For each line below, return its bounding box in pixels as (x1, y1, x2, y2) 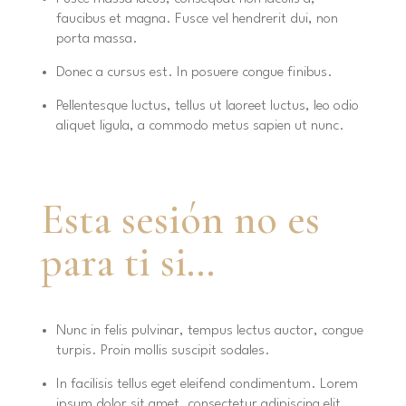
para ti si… (40, 237, 215, 288)
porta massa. (55, 32, 138, 47)
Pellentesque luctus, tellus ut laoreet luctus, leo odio (55, 99, 359, 114)
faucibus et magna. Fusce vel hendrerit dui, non (55, 12, 338, 27)
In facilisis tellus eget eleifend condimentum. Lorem (55, 377, 358, 392)
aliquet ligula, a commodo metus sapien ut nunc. (55, 119, 348, 134)
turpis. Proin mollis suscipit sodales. (55, 343, 270, 359)
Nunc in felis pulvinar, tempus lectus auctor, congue (55, 324, 363, 339)
